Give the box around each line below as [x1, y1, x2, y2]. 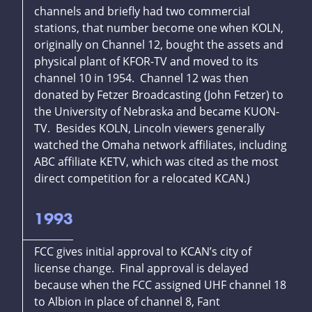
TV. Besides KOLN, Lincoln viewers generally [34, 120, 265, 136]
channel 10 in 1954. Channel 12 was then [34, 70, 249, 86]
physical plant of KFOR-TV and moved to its [34, 54, 258, 70]
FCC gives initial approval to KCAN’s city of [34, 244, 251, 260]
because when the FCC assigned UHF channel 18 [34, 277, 286, 293]
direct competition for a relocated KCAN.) [34, 171, 250, 187]
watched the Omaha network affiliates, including [34, 137, 287, 153]
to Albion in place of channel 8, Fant [34, 294, 220, 310]
